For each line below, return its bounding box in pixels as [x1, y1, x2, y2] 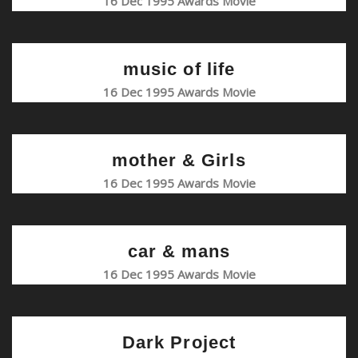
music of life [122, 59, 236, 79]
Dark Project [121, 332, 237, 352]
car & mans [127, 241, 231, 261]
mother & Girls [112, 150, 246, 170]
